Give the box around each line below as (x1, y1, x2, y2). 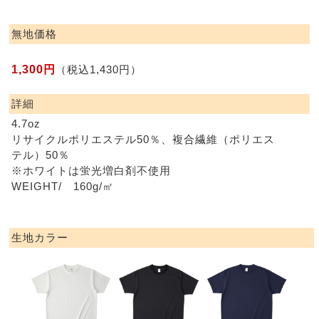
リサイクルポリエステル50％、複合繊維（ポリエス (11, 134, 276, 146)
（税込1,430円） (56, 64, 142, 76)
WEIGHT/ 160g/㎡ (11, 181, 115, 193)
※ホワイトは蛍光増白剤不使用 (11, 165, 172, 177)
